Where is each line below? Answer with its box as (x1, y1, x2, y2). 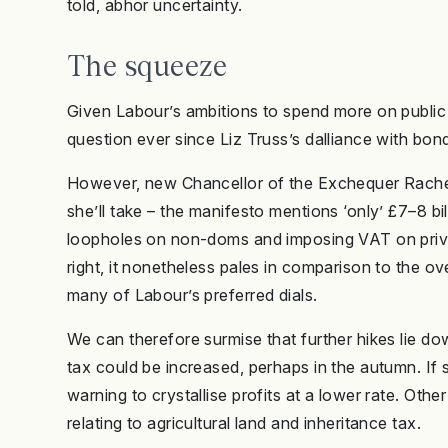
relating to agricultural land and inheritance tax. (67, 413, 422, 434)
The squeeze (67, 49, 228, 83)
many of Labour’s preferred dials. (67, 285, 318, 306)
